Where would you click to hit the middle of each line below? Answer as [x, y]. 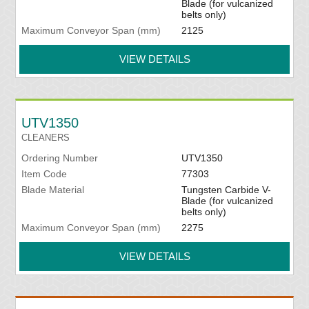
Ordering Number [60, 158]
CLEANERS [46, 138]
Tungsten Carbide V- [226, 190]
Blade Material [53, 190]
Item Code [44, 174]
